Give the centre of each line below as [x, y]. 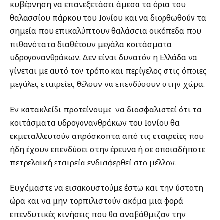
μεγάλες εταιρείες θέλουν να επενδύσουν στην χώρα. [107, 84]
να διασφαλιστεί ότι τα [159, 109]
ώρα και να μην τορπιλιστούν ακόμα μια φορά [96, 201]
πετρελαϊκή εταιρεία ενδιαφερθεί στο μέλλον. [93, 162]
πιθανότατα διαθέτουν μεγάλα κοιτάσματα [91, 44]
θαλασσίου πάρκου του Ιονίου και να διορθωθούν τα [108, 18]
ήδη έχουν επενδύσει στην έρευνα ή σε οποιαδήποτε [108, 149]
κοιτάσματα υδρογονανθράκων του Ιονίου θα [95, 123]
